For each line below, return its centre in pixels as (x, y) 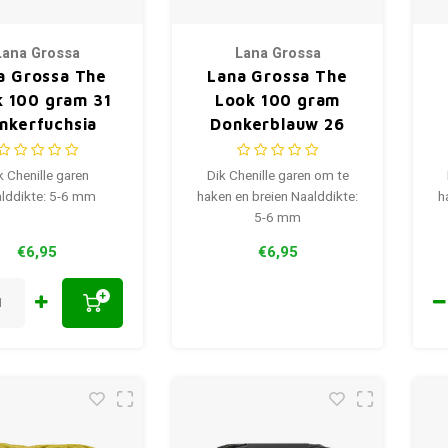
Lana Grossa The (277, 76)
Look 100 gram (277, 100)
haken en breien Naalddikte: (277, 197)
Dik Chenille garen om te (277, 176)
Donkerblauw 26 (277, 124)
